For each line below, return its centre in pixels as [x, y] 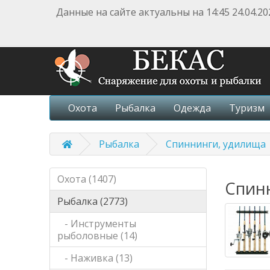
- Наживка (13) [95, 258]
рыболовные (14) [98, 236]
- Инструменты [97, 224]
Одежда [193, 108]
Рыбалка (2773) [93, 201]
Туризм [247, 108]
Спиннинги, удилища [216, 144]
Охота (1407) [87, 179]
